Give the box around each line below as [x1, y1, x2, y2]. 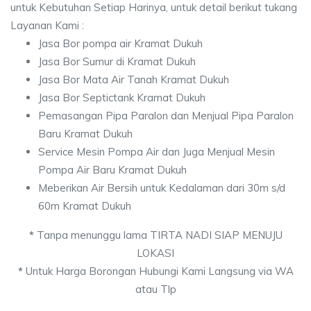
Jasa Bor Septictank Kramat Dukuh [38, 91, 205, 104]
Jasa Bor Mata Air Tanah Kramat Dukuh [38, 73, 229, 86]
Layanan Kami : [10, 19, 84, 32]
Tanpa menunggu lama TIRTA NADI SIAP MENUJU [33, 228, 283, 242]
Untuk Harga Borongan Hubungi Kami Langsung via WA [22, 264, 294, 278]
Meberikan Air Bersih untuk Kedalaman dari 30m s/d [38, 181, 285, 194]
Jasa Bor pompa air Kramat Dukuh [38, 37, 203, 50]
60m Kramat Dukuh [38, 199, 131, 212]
